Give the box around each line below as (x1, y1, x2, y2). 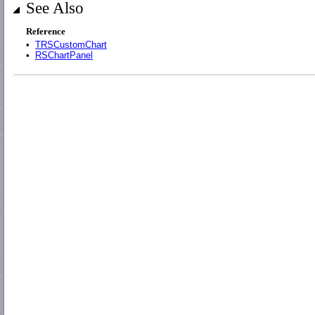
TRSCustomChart (35, 39, 107, 50)
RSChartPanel (35, 50, 93, 60)
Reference (26, 26, 65, 37)
